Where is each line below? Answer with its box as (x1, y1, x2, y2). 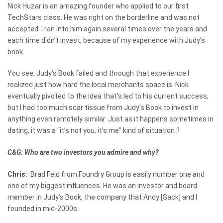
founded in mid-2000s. (7, 204, 79, 213)
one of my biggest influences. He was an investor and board (7, 181, 197, 190)
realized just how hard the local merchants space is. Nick (7, 81, 189, 89)
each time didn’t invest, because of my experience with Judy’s (7, 36, 205, 44)
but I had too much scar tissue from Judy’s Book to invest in (7, 104, 199, 112)
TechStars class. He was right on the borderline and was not (7, 13, 200, 21)
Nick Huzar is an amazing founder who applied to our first (7, 1, 189, 10)
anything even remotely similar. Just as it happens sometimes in (7, 115, 214, 123)
